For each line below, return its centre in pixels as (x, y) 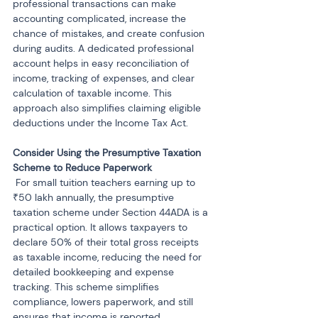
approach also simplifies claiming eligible (108, 108)
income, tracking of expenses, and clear (105, 78)
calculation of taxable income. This (94, 93)
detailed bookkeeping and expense (95, 272)
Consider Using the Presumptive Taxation (108, 153)
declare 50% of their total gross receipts (107, 242)
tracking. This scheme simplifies (87, 287)
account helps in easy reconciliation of (103, 63)
